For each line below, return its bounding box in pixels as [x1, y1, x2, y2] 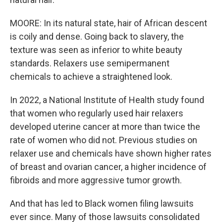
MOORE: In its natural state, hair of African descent [10, 18, 207, 28]
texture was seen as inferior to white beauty [10, 45, 182, 55]
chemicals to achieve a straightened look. [10, 71, 172, 82]
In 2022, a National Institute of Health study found [10, 95, 204, 105]
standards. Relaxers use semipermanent [10, 58, 169, 68]
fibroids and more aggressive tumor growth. [10, 175, 182, 185]
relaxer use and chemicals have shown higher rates [10, 148, 212, 159]
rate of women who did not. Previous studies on [10, 135, 197, 145]
